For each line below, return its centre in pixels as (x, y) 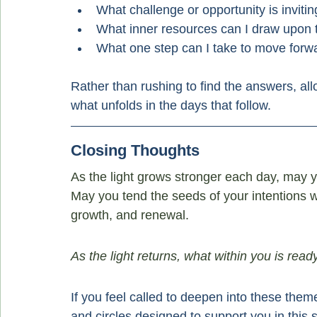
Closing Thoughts (135, 150)
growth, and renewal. (130, 215)
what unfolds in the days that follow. (171, 105)
